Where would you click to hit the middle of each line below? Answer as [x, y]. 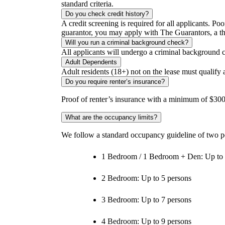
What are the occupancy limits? [111, 118]
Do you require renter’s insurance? [115, 82]
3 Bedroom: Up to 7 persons [146, 200]
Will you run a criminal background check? [127, 43]
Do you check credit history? [107, 14]
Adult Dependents [91, 62]
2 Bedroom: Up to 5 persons [146, 178]
